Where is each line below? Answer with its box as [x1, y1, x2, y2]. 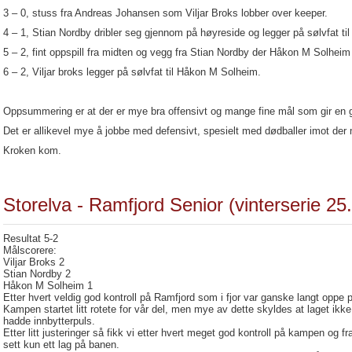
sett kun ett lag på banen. [3, 339, 119, 350]
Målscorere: [3, 244, 57, 256]
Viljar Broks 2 [3, 256, 64, 268]
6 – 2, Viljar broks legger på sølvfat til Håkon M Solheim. [3, 66, 261, 78]
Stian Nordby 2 [3, 268, 71, 280]
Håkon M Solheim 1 [3, 280, 93, 291]
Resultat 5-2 [3, 233, 58, 244]
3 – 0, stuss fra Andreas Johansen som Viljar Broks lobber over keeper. [3, 7, 328, 19]
